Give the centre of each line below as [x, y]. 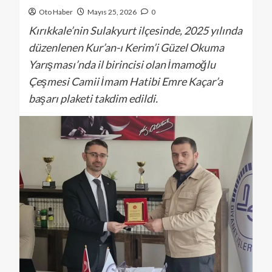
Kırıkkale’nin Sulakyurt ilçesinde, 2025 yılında [135, 30]
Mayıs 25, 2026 [112, 12]
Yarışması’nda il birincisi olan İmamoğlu [122, 64]
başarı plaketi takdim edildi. [93, 98]
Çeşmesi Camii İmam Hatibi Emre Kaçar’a [126, 81]
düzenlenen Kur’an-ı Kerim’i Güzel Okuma [126, 47]
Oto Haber [56, 12]
